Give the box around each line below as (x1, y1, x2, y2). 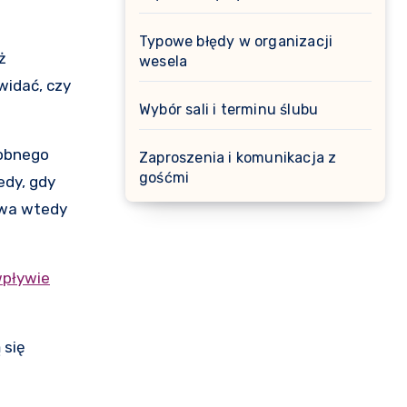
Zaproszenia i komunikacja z (139, 149, 337, 166)
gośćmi (139, 169, 190, 186)
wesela (139, 53, 188, 70)
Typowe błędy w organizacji (139, 33, 333, 50)
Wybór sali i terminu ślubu (139, 101, 319, 118)
